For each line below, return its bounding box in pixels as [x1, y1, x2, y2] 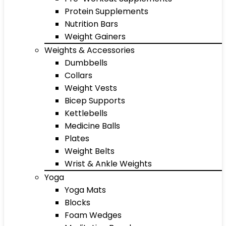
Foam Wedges [65, 209, 122, 221]
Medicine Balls [65, 120, 120, 132]
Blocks [65, 197, 90, 208]
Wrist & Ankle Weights [65, 158, 152, 169]
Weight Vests [65, 82, 117, 94]
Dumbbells [65, 57, 107, 69]
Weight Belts [65, 145, 115, 157]
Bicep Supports [65, 95, 125, 106]
